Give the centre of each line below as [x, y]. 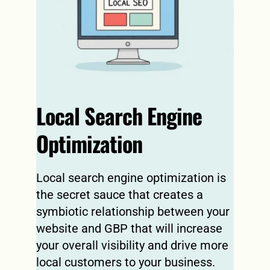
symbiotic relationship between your [133, 211]
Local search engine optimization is [131, 177]
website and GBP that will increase [129, 228]
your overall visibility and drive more [132, 245]
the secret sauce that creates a [119, 194]
